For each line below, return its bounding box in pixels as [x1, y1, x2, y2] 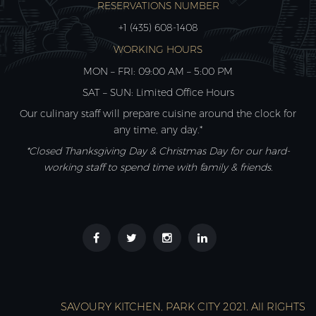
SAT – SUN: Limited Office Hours [82, 86, 234, 99]
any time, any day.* [114, 123, 202, 136]
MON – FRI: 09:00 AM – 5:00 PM [83, 65, 233, 78]
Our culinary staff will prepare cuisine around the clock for [20, 107, 296, 120]
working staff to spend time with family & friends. [43, 161, 273, 174]
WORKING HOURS [114, 43, 202, 56]
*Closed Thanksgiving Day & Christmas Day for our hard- [26, 145, 290, 157]
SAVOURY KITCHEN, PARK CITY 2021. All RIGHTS [61, 300, 305, 313]
